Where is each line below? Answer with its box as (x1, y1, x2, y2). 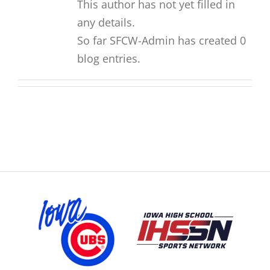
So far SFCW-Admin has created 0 (77, 33, 246, 48)
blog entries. (77, 51, 140, 66)
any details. (77, 15, 135, 30)
